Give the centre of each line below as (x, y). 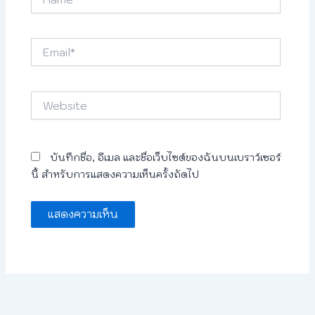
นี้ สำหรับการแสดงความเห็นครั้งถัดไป (115, 175)
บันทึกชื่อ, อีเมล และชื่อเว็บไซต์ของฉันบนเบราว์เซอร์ (166, 158)
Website (51, 97)
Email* (46, 45)
